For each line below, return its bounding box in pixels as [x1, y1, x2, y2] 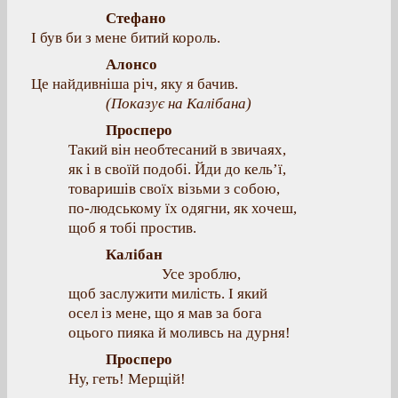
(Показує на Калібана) [106, 95, 251, 112]
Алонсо [106, 56, 157, 73]
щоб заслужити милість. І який [68, 285, 267, 302]
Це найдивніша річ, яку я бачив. [31, 76, 238, 92]
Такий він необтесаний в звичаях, [68, 141, 286, 158]
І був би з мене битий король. [31, 29, 220, 46]
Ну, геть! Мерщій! [68, 370, 186, 387]
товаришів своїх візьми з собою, [68, 180, 280, 197]
